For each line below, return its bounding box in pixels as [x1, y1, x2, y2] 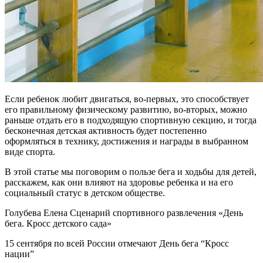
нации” [5, 248, 34, 259]
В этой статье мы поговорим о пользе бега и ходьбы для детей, [5, 166, 257, 177]
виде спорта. [5, 146, 55, 157]
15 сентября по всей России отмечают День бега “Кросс [5, 238, 229, 248]
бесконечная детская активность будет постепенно [5, 125, 207, 136]
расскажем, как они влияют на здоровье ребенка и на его [5, 177, 233, 187]
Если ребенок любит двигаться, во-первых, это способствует [5, 93, 249, 104]
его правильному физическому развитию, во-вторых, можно [5, 104, 247, 114]
